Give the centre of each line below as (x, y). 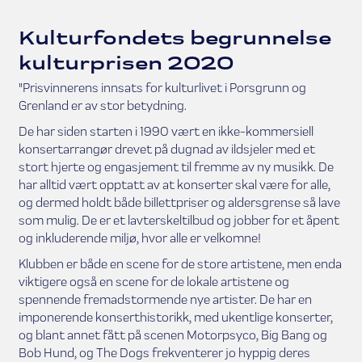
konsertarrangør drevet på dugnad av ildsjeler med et (166, 149)
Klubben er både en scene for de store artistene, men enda (180, 263)
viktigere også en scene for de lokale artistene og (154, 281)
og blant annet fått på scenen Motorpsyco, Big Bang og (173, 335)
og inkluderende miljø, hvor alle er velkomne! (139, 238)
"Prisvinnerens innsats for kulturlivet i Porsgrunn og (162, 87)
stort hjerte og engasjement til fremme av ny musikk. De (176, 166)
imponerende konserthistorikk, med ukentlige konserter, (175, 317)
